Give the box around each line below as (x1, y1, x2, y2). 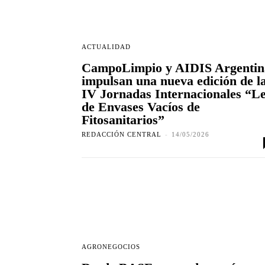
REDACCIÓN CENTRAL (82, 131, 161, 138)
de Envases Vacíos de (82, 99, 200, 115)
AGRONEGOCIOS (82, 243, 140, 251)
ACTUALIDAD (82, 43, 131, 51)
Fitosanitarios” (82, 112, 164, 128)
